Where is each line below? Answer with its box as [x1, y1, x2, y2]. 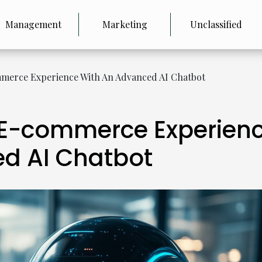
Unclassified [189, 18, 242, 30]
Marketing [102, 18, 147, 30]
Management [5, 18, 61, 30]
